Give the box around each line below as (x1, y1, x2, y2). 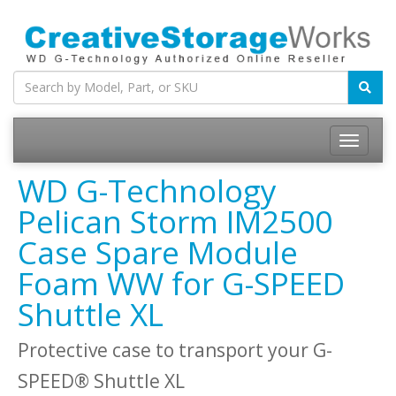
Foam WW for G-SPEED (18, 262, 345, 304)
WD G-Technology (18, 169, 277, 211)
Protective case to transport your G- (18, 337, 332, 362)
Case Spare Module (18, 231, 298, 273)
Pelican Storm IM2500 (18, 200, 332, 242)
